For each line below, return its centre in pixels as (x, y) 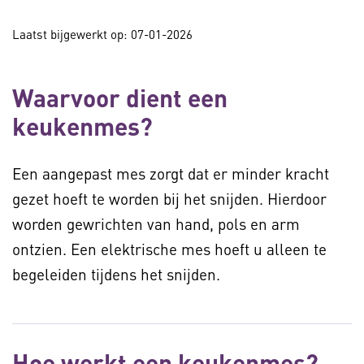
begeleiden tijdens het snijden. (118, 274)
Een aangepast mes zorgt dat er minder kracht (171, 173)
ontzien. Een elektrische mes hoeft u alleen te (169, 249)
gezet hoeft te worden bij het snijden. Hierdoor (169, 199)
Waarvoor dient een (120, 97)
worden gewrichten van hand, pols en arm (156, 224)
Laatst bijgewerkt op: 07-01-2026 (102, 34)
